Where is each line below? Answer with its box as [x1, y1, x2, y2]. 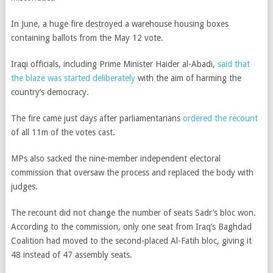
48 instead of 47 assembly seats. [10, 250, 135, 260]
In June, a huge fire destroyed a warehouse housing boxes [10, 19, 229, 29]
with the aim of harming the [135, 73, 241, 83]
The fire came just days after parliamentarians [10, 113, 183, 123]
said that [217, 59, 250, 69]
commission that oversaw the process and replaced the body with [10, 168, 253, 177]
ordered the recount [182, 113, 258, 123]
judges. [10, 182, 38, 191]
